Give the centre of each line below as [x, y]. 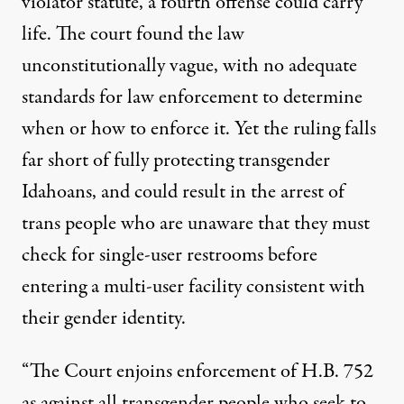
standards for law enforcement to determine [192, 98]
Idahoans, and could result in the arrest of [183, 193]
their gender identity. [104, 319]
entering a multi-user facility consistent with [193, 287]
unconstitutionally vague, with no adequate [189, 66]
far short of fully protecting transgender [176, 161]
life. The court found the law [133, 35]
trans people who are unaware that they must [196, 224]
